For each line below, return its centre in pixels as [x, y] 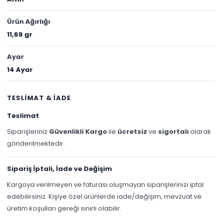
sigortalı [174, 131]
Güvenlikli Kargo [78, 131]
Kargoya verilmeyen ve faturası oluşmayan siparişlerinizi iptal [106, 184]
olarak [200, 131]
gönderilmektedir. [36, 143]
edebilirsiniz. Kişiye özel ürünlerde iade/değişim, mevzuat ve [105, 196]
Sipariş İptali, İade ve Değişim [60, 168]
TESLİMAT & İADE [39, 98]
